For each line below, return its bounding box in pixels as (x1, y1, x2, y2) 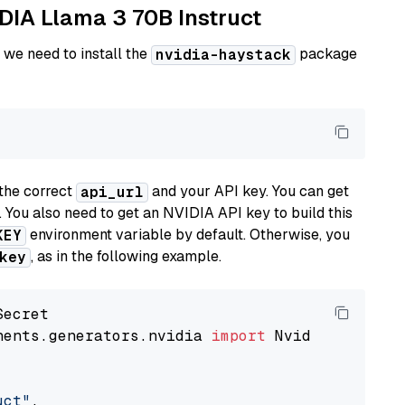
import (212, 326, 266, 345)
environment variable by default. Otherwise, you (26, 225, 350, 244)
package (296, 44, 357, 63)
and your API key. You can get (148, 182, 349, 201)
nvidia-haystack (155, 45, 291, 64)
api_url (80, 183, 144, 202)
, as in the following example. (31, 247, 221, 266)
